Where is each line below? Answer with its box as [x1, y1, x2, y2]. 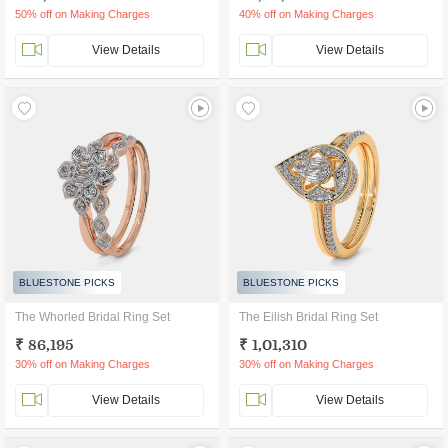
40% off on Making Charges [239, 8, 374, 20]
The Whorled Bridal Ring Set [15, 310, 170, 324]
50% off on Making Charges [15, 8, 150, 20]
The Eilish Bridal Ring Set [239, 310, 378, 324]
